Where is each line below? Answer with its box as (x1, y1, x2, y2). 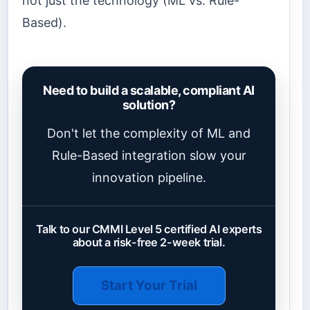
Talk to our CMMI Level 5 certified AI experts (35, 222, 262, 237)
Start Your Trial (100, 277, 197, 294)
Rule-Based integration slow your (51, 148, 246, 163)
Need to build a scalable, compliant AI (43, 83, 255, 98)
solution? (122, 98, 176, 113)
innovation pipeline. (91, 170, 206, 185)
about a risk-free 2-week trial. (72, 235, 226, 250)
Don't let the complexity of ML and (47, 126, 250, 141)
